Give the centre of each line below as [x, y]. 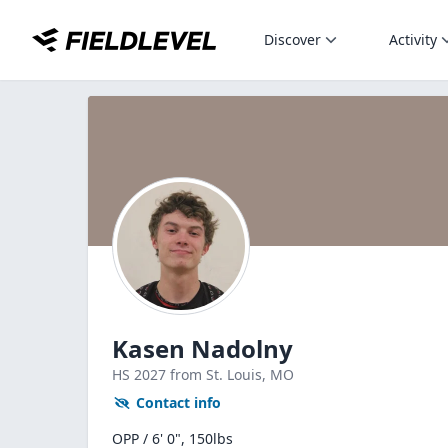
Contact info [178, 402]
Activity [413, 39]
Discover [292, 39]
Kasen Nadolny [202, 348]
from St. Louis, [220, 374]
